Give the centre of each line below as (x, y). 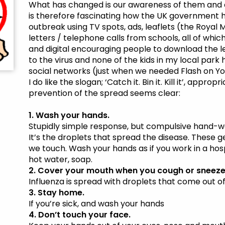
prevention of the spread (80, 93)
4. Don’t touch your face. (80, 215)
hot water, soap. (61, 160)
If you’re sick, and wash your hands (97, 204)
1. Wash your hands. (69, 116)
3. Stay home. (57, 193)
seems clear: (155, 93)
